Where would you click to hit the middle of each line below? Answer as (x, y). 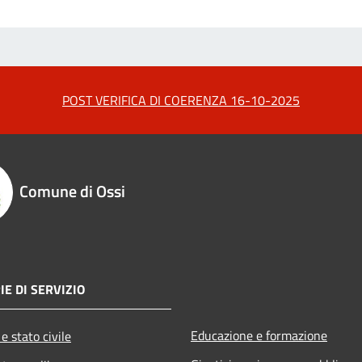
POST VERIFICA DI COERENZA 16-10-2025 (181, 100)
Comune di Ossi (72, 191)
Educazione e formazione (259, 335)
